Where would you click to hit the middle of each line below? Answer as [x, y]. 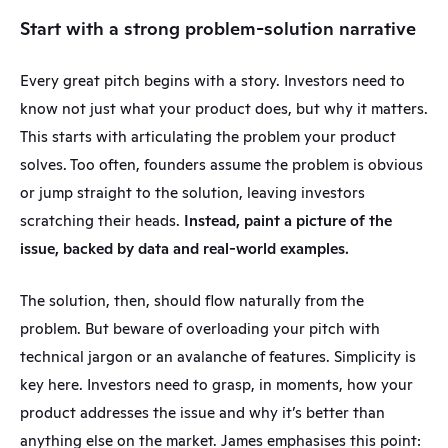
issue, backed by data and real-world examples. [184, 248]
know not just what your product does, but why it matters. [224, 108]
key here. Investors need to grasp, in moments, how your [216, 384]
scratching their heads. [102, 220]
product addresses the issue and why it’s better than [202, 412]
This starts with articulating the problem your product [208, 136]
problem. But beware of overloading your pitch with [200, 328]
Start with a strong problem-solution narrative [218, 28]
